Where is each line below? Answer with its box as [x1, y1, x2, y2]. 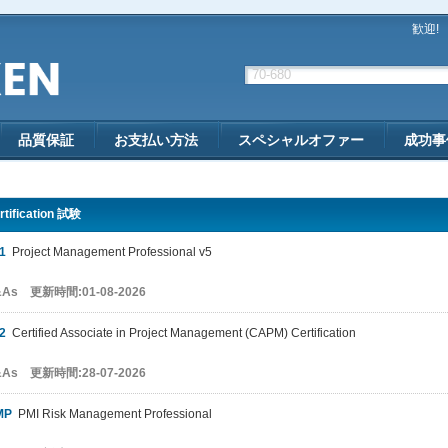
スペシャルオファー [238, 132, 364, 148]
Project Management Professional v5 [6, 245, 212, 259]
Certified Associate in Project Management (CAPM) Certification [6, 326, 356, 340]
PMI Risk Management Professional [12, 407, 212, 421]
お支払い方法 [114, 132, 198, 148]
